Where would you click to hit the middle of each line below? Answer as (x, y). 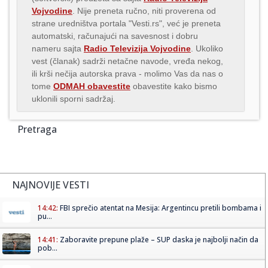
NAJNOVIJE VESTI (51, 185)
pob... (48, 248)
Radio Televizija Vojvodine (137, 48)
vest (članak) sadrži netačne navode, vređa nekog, (127, 61)
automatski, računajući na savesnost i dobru (115, 36)
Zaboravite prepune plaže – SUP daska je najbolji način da (159, 239)
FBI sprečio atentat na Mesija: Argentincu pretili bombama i (161, 208)
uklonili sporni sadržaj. (74, 98)
